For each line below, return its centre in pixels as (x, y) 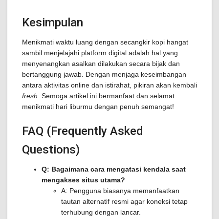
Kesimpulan (53, 22)
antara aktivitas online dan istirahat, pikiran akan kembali (109, 85)
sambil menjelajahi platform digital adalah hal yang (100, 53)
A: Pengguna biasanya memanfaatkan (120, 191)
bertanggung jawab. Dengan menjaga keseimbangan (104, 74)
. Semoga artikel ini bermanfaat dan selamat (106, 96)
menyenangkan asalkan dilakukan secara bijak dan (101, 64)
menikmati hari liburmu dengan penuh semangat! (98, 107)
